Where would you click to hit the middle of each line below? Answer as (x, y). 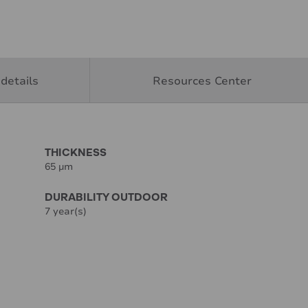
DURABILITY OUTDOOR (107, 197)
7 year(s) (66, 212)
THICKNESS (76, 152)
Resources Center (202, 81)
